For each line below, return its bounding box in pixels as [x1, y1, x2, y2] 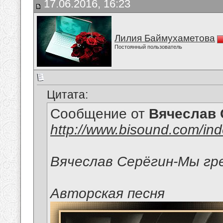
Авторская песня [50, 186, 165, 202]
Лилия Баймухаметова [114, 33, 215, 43]
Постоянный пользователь [114, 44, 182, 50]
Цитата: [47, 88, 88, 102]
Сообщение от [50, 106, 149, 122]
